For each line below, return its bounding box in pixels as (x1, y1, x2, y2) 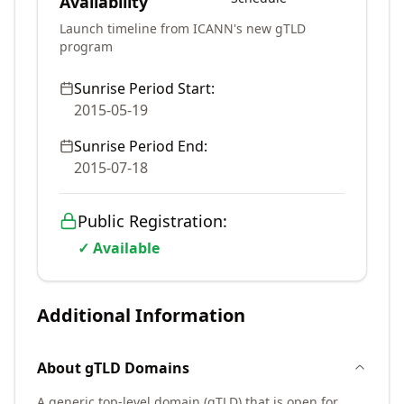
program (60, 38, 113, 55)
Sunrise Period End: (74, 136, 207, 156)
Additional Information (37, 303, 245, 327)
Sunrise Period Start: (74, 78, 215, 98)
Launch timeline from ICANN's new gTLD (60, 20, 306, 37)
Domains (121, 358, 189, 378)
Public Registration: (78, 210, 227, 232)
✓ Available (78, 238, 160, 258)
